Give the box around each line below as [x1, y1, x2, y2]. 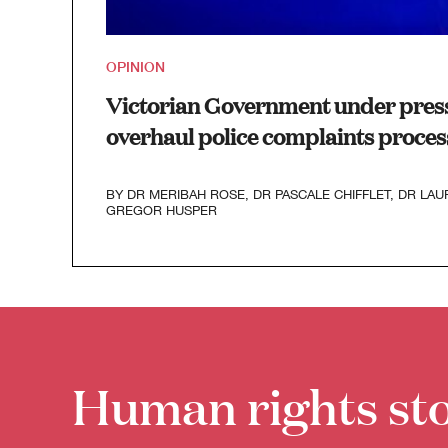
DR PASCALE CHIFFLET [253, 187, 390, 202]
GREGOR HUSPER [106, 203, 217, 218]
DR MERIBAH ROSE [127, 187, 245, 202]
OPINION [106, 58, 165, 75]
